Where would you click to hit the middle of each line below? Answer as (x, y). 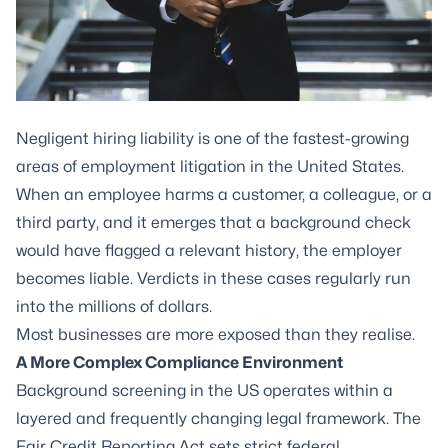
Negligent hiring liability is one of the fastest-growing (212, 138)
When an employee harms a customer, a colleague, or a (224, 194)
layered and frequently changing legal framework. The (218, 418)
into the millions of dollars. (114, 306)
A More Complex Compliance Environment (179, 362)
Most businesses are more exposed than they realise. (215, 334)
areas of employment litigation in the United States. (210, 166)
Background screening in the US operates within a (204, 390)
